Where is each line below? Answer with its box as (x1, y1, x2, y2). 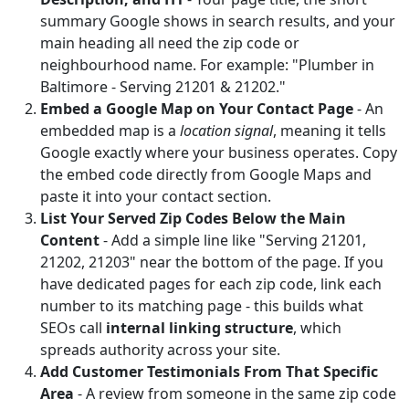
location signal (180, 121, 273, 141)
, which (293, 318, 341, 338)
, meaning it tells (273, 121, 386, 141)
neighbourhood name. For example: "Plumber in (40, 55, 374, 75)
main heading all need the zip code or (40, 33, 299, 53)
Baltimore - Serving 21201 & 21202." (40, 77, 286, 97)
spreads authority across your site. (40, 340, 280, 360)
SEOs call (40, 318, 106, 338)
